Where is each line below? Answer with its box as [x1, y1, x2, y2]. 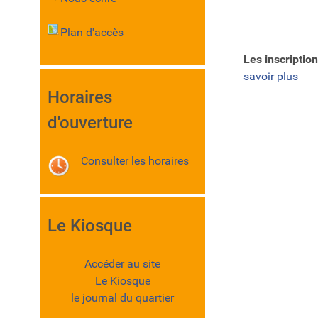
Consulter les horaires [80, 154, 189, 168]
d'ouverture [48, 113, 133, 133]
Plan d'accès [60, 26, 124, 40]
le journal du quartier [71, 291, 175, 305]
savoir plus [243, 70, 298, 84]
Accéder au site [84, 257, 161, 271]
